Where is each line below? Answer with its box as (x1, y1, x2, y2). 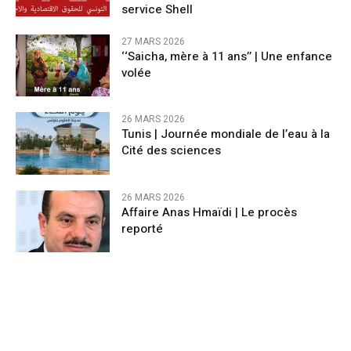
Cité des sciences (121, 142, 221, 160)
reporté (121, 219, 163, 237)
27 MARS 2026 (121, 34, 185, 49)
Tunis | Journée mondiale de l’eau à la (121, 125, 330, 143)
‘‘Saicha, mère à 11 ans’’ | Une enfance (121, 48, 332, 66)
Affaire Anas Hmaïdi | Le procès (121, 203, 297, 221)
